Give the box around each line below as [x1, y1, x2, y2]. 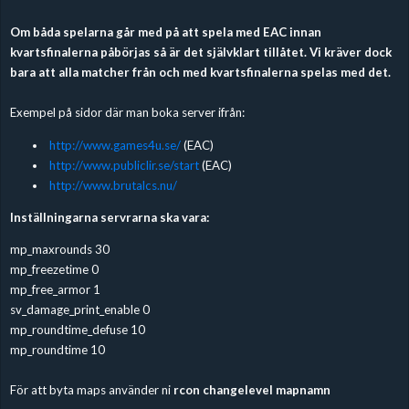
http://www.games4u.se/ [48, 137, 181, 152]
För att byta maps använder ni [9, 382, 173, 397]
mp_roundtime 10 [9, 341, 105, 357]
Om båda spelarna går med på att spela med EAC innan [9, 25, 321, 40]
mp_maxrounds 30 [9, 241, 110, 257]
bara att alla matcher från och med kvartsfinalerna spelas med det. [9, 65, 391, 80]
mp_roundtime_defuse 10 [9, 321, 145, 337]
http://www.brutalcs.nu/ [48, 177, 177, 193]
